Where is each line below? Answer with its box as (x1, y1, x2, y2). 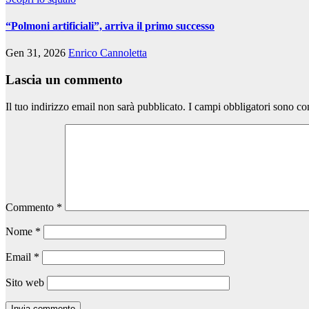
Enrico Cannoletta (68, 47, 147, 59)
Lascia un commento (6, 72, 123, 87)
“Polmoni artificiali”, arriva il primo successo (6, 20, 215, 32)
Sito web (6, 276, 44, 288)
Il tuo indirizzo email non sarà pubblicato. (6, 100, 186, 112)
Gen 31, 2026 (6, 47, 68, 59)
